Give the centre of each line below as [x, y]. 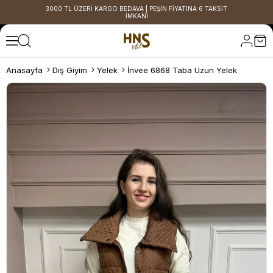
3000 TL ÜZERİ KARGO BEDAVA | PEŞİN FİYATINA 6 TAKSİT [136, 9]
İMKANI [136, 16]
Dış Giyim [70, 70]
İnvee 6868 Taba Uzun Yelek [182, 70]
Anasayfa [24, 70]
